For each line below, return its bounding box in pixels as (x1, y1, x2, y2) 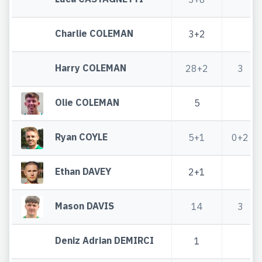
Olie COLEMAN (55, 96, 120, 108)
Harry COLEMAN (55, 61, 127, 74)
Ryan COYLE (55, 130, 108, 143)
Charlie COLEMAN (55, 27, 134, 39)
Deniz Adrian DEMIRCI (55, 234, 154, 246)
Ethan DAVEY (55, 165, 112, 177)
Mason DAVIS (55, 199, 115, 212)
